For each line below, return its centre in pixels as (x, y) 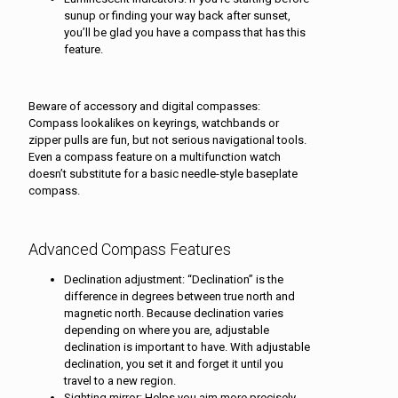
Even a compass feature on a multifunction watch (155, 156)
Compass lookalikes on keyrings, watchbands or (154, 123)
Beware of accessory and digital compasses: (144, 106)
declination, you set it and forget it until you (174, 364)
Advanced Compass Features (130, 249)
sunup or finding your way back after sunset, (177, 15)
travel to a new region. (120, 381)
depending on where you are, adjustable (167, 330)
